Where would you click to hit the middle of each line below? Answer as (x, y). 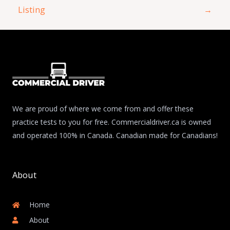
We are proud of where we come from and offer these (103, 109)
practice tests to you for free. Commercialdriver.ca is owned (112, 122)
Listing (32, 9)
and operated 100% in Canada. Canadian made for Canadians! (115, 135)
